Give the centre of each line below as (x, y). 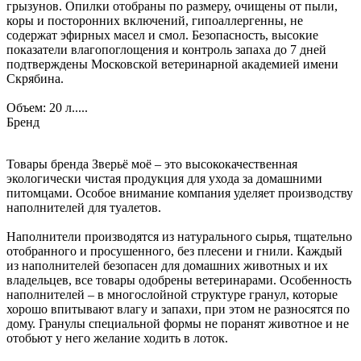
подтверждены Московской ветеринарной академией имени (172, 64)
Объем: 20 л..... (47, 108)
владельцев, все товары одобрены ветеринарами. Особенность (179, 280)
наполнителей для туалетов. (84, 208)
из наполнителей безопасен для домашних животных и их (167, 266)
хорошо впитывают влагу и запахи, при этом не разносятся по (178, 309)
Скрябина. (35, 79)
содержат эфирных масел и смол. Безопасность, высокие (162, 35)
